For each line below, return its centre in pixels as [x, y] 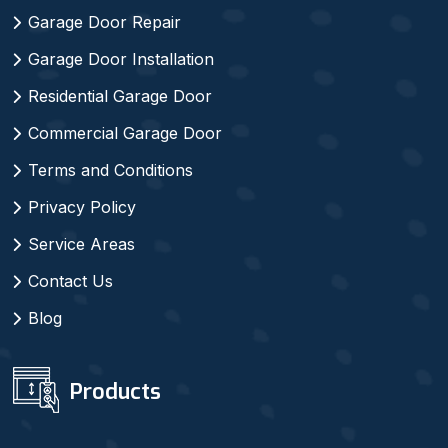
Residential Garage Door [120, 95]
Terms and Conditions [110, 169]
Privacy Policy [82, 206]
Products [112, 391]
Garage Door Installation [121, 58]
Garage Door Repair [104, 21]
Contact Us [70, 280]
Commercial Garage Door [125, 132]
